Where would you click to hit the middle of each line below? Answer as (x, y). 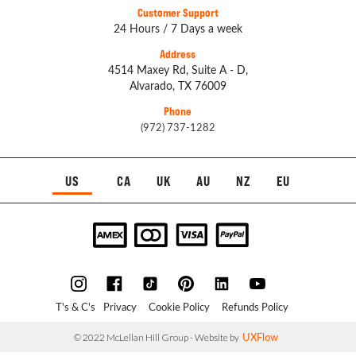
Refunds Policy (255, 307)
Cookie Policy (179, 307)
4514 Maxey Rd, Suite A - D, (178, 70)
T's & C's (75, 307)
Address (178, 54)
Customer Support (178, 13)
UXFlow (261, 337)
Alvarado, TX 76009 (178, 86)
